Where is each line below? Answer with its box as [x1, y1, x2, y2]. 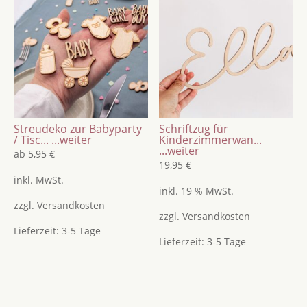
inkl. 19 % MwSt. [159, 184, 234, 197]
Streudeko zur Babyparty [13, 121, 142, 137]
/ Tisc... [13, 132, 49, 148]
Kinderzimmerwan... [159, 132, 262, 148]
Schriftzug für [159, 121, 229, 137]
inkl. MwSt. [13, 173, 64, 186]
